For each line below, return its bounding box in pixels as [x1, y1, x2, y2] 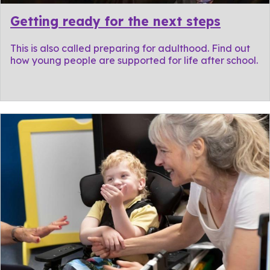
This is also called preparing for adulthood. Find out [10, 42, 250, 54]
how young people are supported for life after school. [10, 54, 258, 66]
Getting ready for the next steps [10, 13, 221, 29]
